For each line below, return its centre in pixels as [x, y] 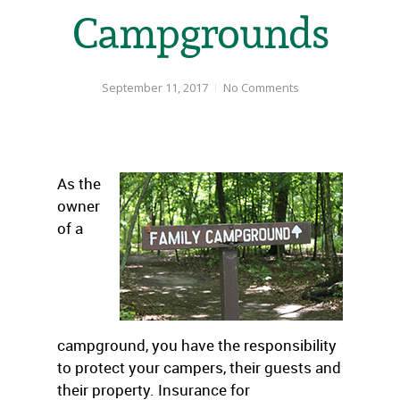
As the [79, 183]
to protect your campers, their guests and [199, 367]
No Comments [261, 87]
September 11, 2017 [154, 87]
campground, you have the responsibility [197, 345]
